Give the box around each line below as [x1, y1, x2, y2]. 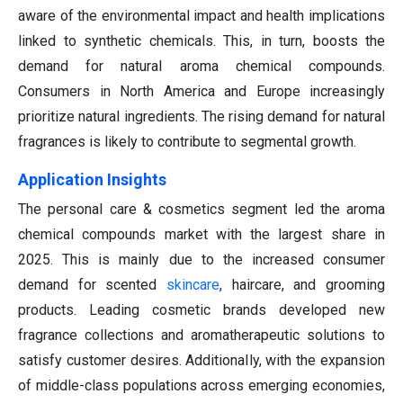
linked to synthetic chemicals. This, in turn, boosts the [18, 32, 385, 50]
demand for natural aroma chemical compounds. [18, 58, 385, 76]
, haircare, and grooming [219, 276, 385, 294]
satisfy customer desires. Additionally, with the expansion [18, 352, 385, 370]
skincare [166, 276, 219, 294]
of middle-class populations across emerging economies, [18, 377, 385, 395]
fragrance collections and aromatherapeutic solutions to [18, 327, 385, 345]
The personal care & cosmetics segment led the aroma [18, 201, 385, 219]
